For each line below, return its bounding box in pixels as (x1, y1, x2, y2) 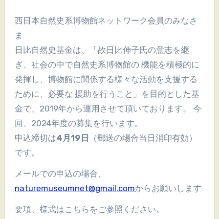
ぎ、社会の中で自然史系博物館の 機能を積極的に (14, 59, 199, 69)
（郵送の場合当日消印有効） (88, 132, 197, 143)
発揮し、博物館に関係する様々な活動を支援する (14, 74, 197, 84)
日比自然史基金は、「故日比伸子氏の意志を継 (14, 44, 189, 55)
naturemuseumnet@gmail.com (14, 183, 135, 193)
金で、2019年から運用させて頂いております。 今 (14, 103, 201, 113)
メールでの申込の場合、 (14, 168, 106, 178)
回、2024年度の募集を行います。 (14, 118, 143, 128)
